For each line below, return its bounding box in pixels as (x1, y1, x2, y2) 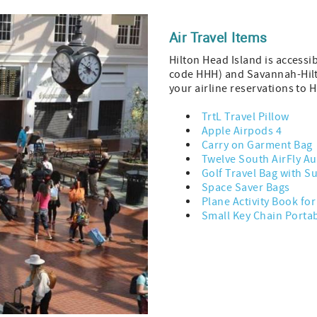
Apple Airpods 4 (202, 123, 282, 138)
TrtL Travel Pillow (202, 109, 289, 124)
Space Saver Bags (202, 180, 290, 195)
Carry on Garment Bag (202, 137, 313, 152)
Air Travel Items (169, 28, 267, 46)
